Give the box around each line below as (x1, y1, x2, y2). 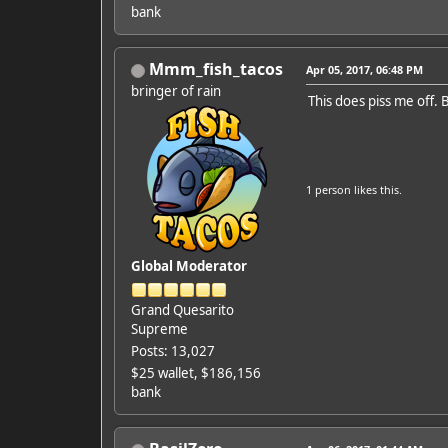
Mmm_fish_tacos (148, 58, 283, 81)
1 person (305, 182, 351, 198)
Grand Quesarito (130, 301, 234, 320)
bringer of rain (130, 82, 221, 101)
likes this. (350, 182, 402, 198)
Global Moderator (130, 257, 247, 276)
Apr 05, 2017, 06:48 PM (305, 62, 423, 78)
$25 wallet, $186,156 (130, 364, 261, 383)
